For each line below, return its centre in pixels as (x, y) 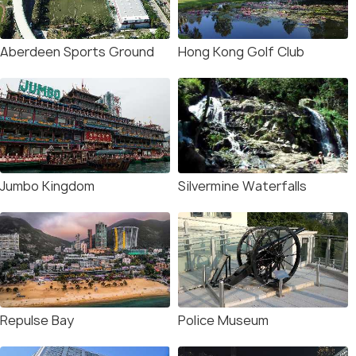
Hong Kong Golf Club (241, 52)
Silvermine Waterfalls (242, 186)
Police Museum (223, 320)
